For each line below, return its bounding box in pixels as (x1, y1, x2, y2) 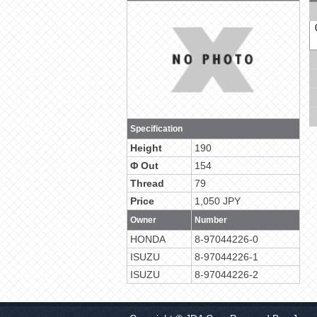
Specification (130, 124, 183, 134)
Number (195, 215, 227, 225)
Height (130, 142, 162, 154)
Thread (130, 178, 164, 189)
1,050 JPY (195, 195, 241, 207)
